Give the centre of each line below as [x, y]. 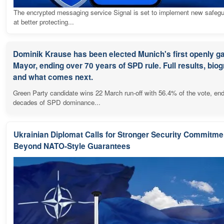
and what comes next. [53, 77]
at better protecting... [44, 21]
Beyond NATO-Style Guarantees [72, 146]
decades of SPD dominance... [57, 102]
